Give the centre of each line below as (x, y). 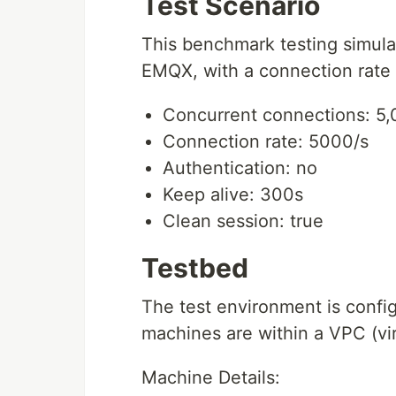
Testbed (195, 268)
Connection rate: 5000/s (266, 142)
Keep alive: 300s (233, 195)
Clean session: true (243, 221)
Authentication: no (240, 168)
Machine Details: (211, 378)
